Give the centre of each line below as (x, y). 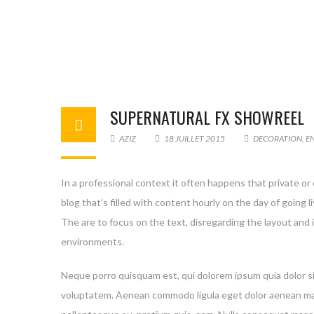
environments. (93, 241)
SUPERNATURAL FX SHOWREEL (207, 117)
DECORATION (278, 138)
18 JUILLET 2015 (194, 138)
